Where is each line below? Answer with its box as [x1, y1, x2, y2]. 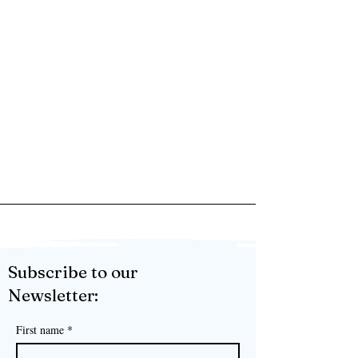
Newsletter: [8, 284, 98, 306]
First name [16, 322, 64, 338]
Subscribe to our [8, 261, 138, 283]
